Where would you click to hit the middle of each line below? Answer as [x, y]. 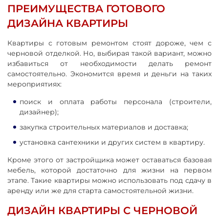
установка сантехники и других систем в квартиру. [113, 142]
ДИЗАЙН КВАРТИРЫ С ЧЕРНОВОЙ [102, 211]
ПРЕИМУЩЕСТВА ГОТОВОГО [86, 9]
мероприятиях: [34, 84]
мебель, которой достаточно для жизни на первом [109, 170]
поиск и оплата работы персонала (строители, [116, 102]
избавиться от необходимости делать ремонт [109, 64]
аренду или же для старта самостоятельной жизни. [101, 191]
